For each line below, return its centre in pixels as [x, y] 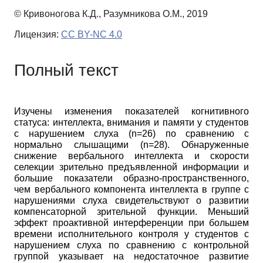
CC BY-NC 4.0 [92, 35]
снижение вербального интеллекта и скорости [131, 156]
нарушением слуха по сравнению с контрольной [131, 245]
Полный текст [66, 70]
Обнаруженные [215, 145]
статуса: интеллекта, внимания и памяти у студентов [131, 123]
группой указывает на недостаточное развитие [131, 257]
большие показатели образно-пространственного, [131, 178]
